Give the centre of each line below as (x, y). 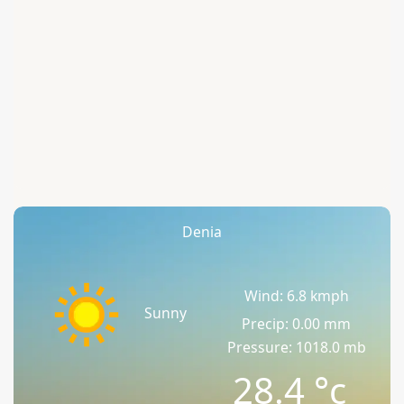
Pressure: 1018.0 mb (296, 348)
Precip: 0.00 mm (296, 324)
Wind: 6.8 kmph (296, 296)
